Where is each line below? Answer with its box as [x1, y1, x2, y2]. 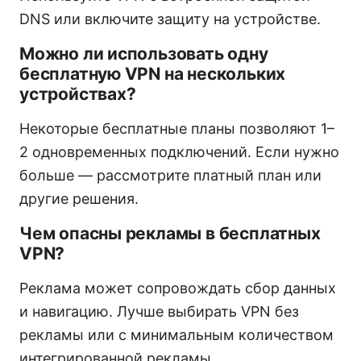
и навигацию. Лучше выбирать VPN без [19, 302, 299, 320]
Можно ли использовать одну [19, 43, 268, 64]
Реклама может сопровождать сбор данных [19, 279, 336, 297]
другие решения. [19, 189, 139, 207]
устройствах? [19, 83, 136, 104]
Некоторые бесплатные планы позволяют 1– [19, 119, 334, 137]
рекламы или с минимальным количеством [19, 326, 334, 343]
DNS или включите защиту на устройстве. [19, 10, 321, 27]
